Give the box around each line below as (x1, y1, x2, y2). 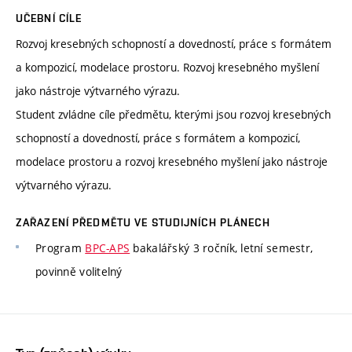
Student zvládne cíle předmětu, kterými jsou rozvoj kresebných (16, 107, 331, 123)
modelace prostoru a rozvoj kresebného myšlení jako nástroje (16, 154, 328, 170)
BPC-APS (85, 240, 130, 256)
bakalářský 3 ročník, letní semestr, (130, 240, 313, 256)
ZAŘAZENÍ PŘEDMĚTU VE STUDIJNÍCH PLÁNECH (16, 216, 270, 229)
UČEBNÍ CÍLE (16, 12, 82, 25)
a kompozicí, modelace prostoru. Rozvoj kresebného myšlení (16, 60, 319, 75)
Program (35, 240, 86, 256)
